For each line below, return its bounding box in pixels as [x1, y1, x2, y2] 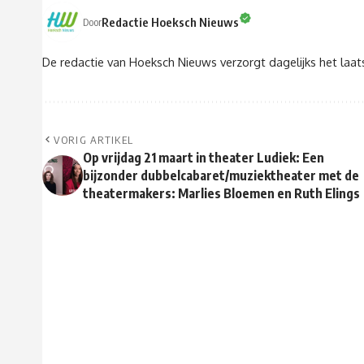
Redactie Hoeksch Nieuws [102, 14, 239, 29]
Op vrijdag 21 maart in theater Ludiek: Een [83, 149, 324, 167]
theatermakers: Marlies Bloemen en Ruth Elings [83, 185, 360, 202]
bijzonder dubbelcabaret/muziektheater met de [83, 167, 359, 184]
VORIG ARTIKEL [54, 133, 134, 147]
